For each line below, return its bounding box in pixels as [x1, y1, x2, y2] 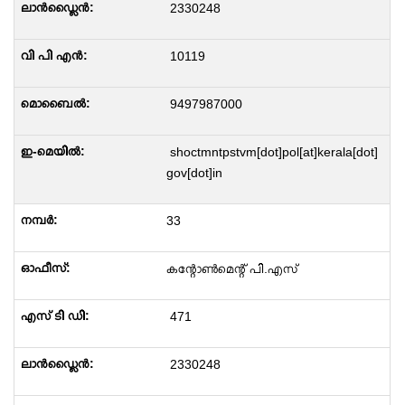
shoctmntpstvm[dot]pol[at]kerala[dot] [165, 145, 378, 159]
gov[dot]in [165, 165, 222, 180]
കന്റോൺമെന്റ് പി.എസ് [165, 261, 297, 276]
